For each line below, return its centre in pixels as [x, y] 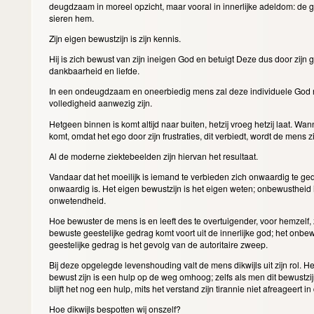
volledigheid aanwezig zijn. [101, 103]
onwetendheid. [78, 200]
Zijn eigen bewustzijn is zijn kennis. [116, 39]
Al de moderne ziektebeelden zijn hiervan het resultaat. [154, 156]
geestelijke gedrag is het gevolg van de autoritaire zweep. [159, 244]
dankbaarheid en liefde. [95, 71]
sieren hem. [72, 18]
